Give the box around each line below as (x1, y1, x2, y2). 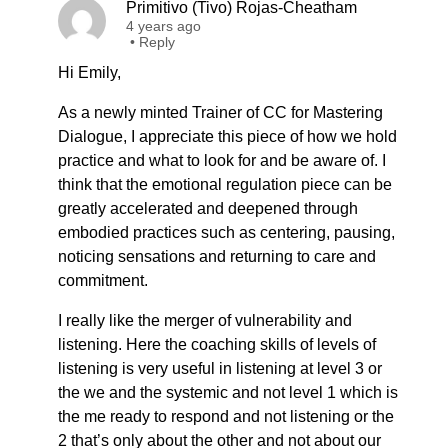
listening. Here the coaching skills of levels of (58, 336, 376, 353)
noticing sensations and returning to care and (58, 248, 376, 265)
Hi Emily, (58, 64, 121, 81)
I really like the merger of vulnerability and (58, 312, 352, 329)
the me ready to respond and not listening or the (58, 408, 394, 425)
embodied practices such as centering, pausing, (58, 224, 395, 241)
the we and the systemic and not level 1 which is (58, 384, 398, 401)
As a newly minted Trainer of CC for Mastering (58, 104, 383, 121)
